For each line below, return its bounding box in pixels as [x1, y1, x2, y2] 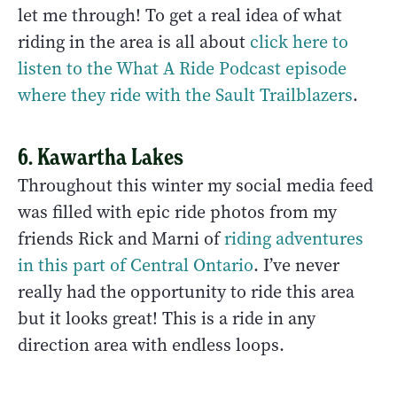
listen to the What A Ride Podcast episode [18, 56, 346, 81]
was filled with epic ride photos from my [18, 199, 337, 224]
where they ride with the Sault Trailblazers [18, 82, 353, 107]
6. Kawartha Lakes [18, 142, 183, 171]
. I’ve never [253, 253, 339, 277]
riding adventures [224, 226, 363, 251]
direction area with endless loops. [18, 332, 289, 357]
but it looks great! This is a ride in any [18, 306, 315, 331]
